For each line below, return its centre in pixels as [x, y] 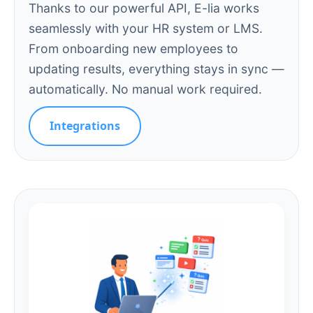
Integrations [85, 125]
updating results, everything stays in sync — [156, 68]
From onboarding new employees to [133, 48]
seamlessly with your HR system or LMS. [146, 28]
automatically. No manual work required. [145, 89]
